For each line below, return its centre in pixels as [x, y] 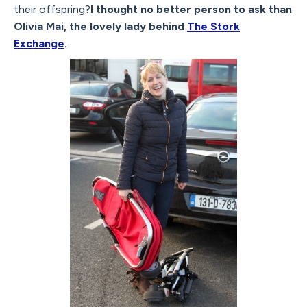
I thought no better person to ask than [191, 9]
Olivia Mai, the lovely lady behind [100, 26]
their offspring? [52, 9]
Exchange [39, 43]
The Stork [213, 26]
